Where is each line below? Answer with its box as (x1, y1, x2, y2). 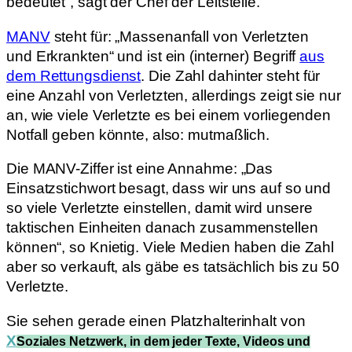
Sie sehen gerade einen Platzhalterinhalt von (6, 312, 306, 329)
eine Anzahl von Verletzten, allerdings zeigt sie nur (6, 86, 341, 104)
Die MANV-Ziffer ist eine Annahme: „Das (6, 160, 273, 178)
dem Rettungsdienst (6, 67, 141, 84)
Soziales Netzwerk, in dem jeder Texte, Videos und (16, 334, 311, 348)
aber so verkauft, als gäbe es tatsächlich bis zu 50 (6, 258, 339, 276)
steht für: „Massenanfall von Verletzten (49, 27, 309, 45)
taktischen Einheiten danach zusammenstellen (6, 219, 318, 236)
